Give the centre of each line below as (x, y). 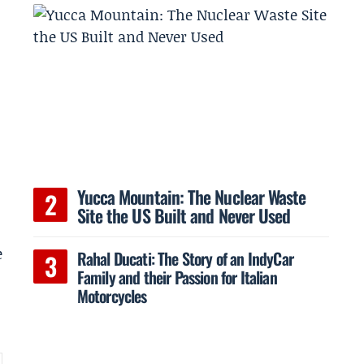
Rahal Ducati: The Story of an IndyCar (185, 258)
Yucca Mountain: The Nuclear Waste (191, 196)
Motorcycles (112, 295)
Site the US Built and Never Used (184, 215)
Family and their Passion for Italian (177, 277)
